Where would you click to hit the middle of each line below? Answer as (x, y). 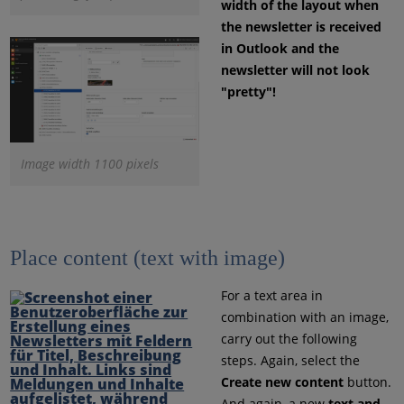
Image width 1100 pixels (90, 164)
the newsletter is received (301, 27)
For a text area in (271, 296)
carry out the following (289, 339)
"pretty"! (248, 92)
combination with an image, (304, 317)
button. (367, 382)
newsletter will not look (295, 70)
